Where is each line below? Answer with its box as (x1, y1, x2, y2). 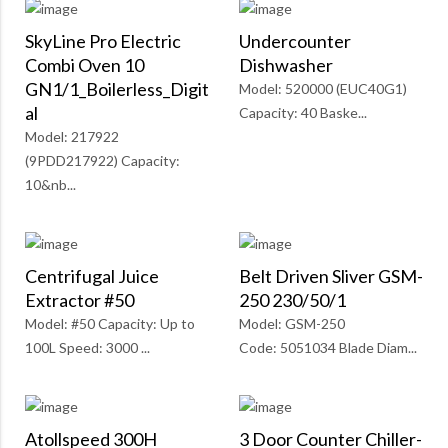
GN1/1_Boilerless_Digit (25, 78, 209, 101)
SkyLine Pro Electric (25, 30, 181, 53)
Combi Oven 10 (25, 54, 144, 77)
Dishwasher (239, 54, 333, 77)
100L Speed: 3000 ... (25, 339, 150, 357)
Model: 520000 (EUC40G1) (239, 80, 407, 98)
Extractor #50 (25, 289, 134, 312)
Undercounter (239, 30, 351, 53)
